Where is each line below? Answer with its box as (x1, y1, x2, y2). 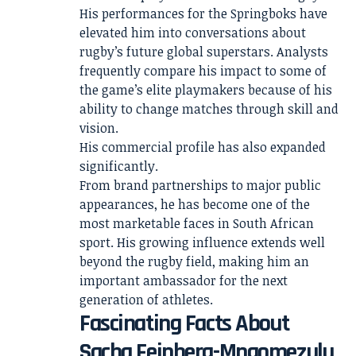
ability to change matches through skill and (79, 100, 339, 118)
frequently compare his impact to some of (79, 62, 327, 79)
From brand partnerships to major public (79, 176, 321, 194)
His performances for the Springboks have (79, 5, 327, 22)
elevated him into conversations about (79, 24, 306, 41)
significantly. (79, 157, 158, 175)
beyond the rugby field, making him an (79, 253, 309, 270)
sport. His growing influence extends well (79, 234, 325, 251)
